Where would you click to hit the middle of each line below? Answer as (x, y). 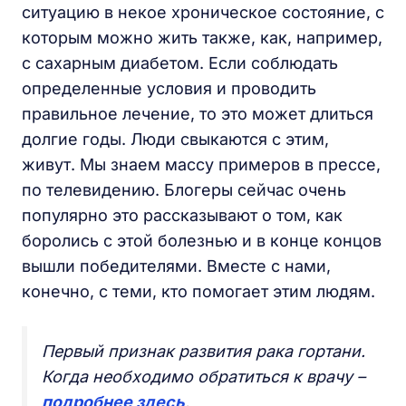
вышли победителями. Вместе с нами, (176, 266)
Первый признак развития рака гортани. (203, 351)
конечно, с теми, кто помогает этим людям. (198, 291)
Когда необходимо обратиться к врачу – (203, 377)
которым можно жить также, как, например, (202, 38)
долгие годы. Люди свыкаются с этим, (175, 139)
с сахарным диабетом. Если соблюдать (180, 63)
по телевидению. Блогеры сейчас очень (184, 190)
